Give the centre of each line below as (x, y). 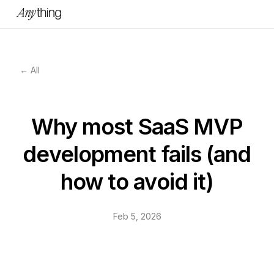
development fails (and (137, 154)
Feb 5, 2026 (137, 216)
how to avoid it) (137, 182)
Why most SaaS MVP (137, 127)
